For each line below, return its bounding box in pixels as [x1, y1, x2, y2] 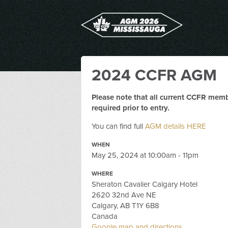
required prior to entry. [92, 103, 169, 112]
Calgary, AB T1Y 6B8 [92, 201, 159, 210]
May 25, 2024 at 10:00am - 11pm [92, 151, 198, 160]
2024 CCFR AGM [92, 66, 217, 85]
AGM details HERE [145, 122, 206, 131]
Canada [92, 212, 118, 221]
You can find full [92, 122, 145, 131]
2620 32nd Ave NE [92, 190, 156, 199]
